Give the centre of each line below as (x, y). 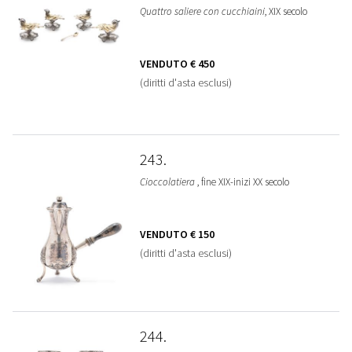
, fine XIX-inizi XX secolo (243, 182)
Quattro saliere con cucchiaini (202, 12)
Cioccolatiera (168, 182)
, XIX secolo (286, 12)
